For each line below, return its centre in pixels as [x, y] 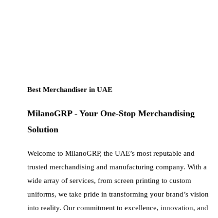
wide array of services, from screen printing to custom [109, 181]
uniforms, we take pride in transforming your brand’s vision [118, 194]
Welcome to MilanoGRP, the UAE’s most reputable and [111, 153]
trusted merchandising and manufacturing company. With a [117, 167]
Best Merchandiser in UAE [70, 89]
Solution [43, 130]
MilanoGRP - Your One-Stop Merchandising [111, 114]
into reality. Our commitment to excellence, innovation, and [118, 208]
